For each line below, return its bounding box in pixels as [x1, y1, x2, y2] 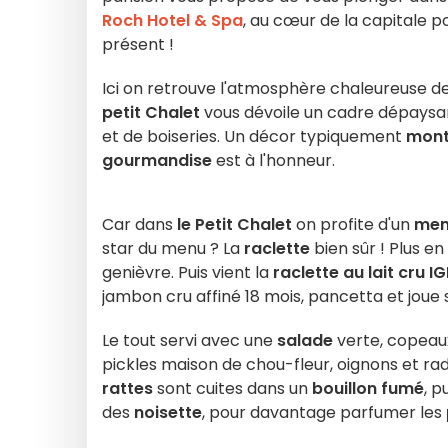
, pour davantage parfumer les [202, 401, 446, 424]
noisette [134, 401, 202, 424]
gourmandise [102, 149, 212, 172]
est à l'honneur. [212, 149, 335, 172]
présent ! [102, 33, 178, 56]
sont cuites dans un [153, 377, 312, 400]
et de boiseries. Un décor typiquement [102, 125, 406, 148]
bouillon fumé [312, 377, 424, 400]
